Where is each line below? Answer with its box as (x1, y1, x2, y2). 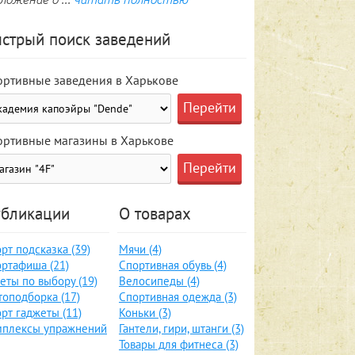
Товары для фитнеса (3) (119, 337, 239, 352)
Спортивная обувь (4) (119, 258, 227, 273)
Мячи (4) (119, 242, 162, 257)
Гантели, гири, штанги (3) (119, 321, 244, 336)
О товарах (119, 203, 191, 224)
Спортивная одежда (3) (119, 289, 237, 304)
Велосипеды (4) (119, 273, 200, 288)
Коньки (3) (119, 305, 171, 320)
